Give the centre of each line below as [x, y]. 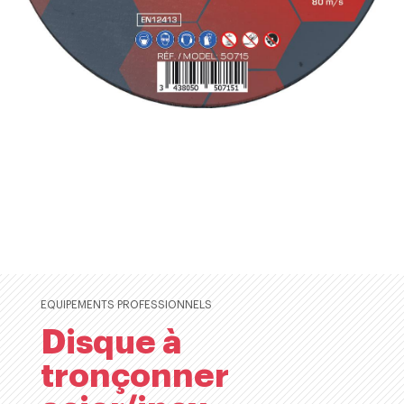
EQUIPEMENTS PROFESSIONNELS [126, 304]
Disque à [111, 342]
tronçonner [134, 375]
